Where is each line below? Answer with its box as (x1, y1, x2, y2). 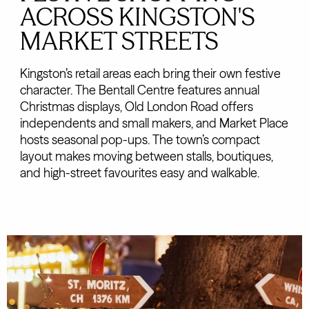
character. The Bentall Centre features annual (19, 82, 259, 99)
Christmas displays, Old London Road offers (19, 99, 253, 115)
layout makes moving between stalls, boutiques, (19, 148, 273, 165)
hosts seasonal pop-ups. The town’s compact (19, 132, 260, 148)
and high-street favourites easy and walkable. (19, 165, 259, 181)
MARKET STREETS (19, 26, 219, 57)
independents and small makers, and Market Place (19, 115, 288, 132)
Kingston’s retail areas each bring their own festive (19, 66, 281, 82)
